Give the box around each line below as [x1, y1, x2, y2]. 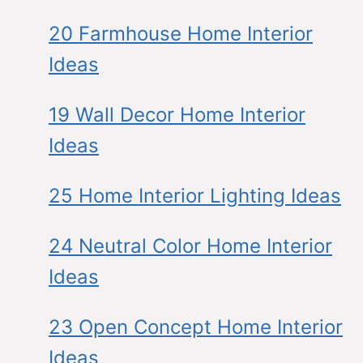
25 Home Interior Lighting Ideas [49, 183, 341, 207]
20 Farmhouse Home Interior [49, 21, 313, 45]
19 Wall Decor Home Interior [49, 102, 305, 126]
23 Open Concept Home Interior [49, 314, 343, 339]
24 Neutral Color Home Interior [49, 233, 332, 258]
